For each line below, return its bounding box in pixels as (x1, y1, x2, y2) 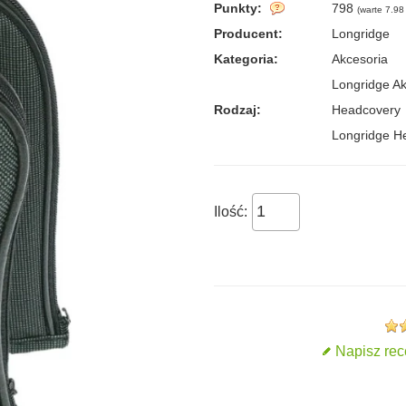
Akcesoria (332, 51, 388, 66)
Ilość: (214, 203, 247, 219)
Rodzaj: (214, 101, 261, 117)
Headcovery (332, 101, 401, 117)
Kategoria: (214, 51, 278, 66)
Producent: (214, 25, 283, 41)
